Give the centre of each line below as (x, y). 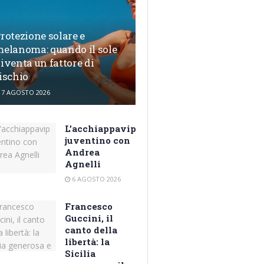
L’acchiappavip (101, 129)
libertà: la (88, 242)
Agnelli (83, 164)
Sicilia (80, 254)
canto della (91, 230)
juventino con (98, 141)
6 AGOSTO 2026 (96, 179)
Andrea (82, 152)
